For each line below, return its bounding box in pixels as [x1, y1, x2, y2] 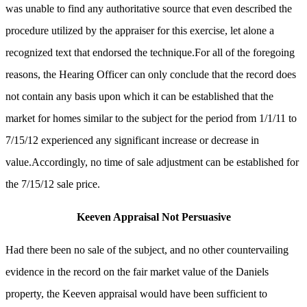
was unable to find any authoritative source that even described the [5, 3, 292, 15]
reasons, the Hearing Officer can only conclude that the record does [5, 69, 296, 81]
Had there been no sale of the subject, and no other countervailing [5, 244, 288, 256]
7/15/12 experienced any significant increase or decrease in [5, 134, 259, 147]
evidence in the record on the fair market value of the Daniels [5, 266, 269, 278]
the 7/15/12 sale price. [5, 178, 100, 191]
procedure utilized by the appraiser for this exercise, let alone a [5, 25, 274, 37]
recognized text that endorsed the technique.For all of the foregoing [5, 47, 295, 59]
